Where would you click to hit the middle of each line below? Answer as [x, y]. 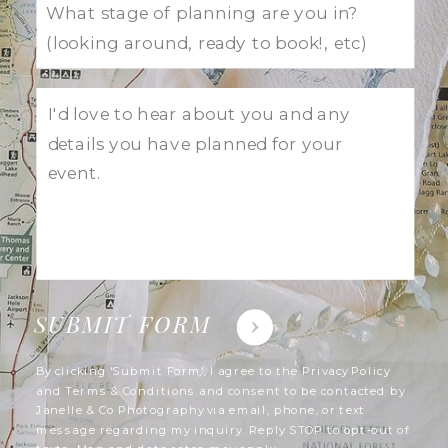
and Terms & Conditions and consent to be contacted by [220, 390]
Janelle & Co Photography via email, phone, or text [201, 409]
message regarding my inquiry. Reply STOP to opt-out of [223, 429]
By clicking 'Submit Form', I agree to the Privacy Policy [213, 370]
